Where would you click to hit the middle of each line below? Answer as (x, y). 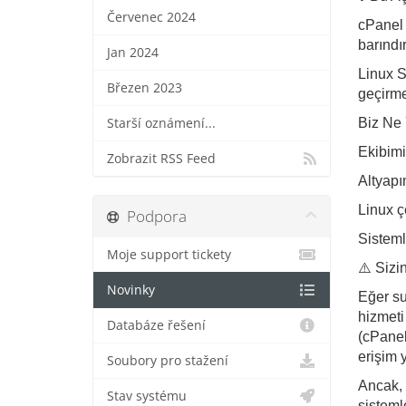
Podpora (153, 216)
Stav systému (147, 396)
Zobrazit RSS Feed (161, 159)
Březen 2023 (145, 88)
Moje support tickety (169, 255)
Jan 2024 (133, 53)
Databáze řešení (156, 325)
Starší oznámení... (161, 123)
